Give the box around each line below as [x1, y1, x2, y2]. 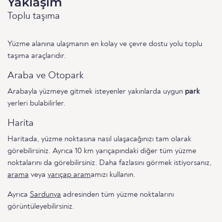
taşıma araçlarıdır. [7, 52, 66, 60]
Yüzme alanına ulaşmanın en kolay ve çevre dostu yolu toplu [7, 40, 202, 49]
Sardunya [30, 191, 61, 199]
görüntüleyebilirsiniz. [7, 203, 74, 211]
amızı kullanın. [91, 171, 135, 179]
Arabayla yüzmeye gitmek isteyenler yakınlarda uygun [7, 88, 185, 96]
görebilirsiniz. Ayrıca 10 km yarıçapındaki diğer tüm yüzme [7, 147, 196, 156]
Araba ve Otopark [7, 71, 84, 81]
